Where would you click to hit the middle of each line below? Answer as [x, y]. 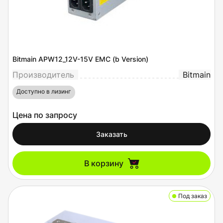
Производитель [43, 75]
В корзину [104, 163]
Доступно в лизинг [44, 91]
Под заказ [193, 196]
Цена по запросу [45, 115]
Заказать [111, 134]
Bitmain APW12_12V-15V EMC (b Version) [80, 59]
